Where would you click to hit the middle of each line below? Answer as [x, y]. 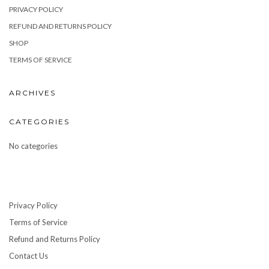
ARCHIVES [32, 92]
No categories [33, 146]
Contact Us [29, 255]
